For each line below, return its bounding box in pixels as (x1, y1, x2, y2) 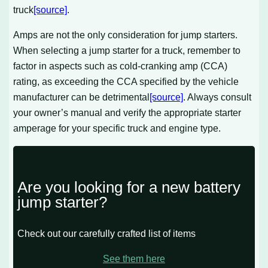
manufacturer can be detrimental (13, 92, 150, 103)
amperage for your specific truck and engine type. (13, 123, 221, 134)
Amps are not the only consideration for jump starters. (13, 29, 238, 41)
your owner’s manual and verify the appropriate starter (13, 107, 242, 118)
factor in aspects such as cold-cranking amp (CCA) (13, 60, 228, 72)
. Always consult (183, 92, 252, 103)
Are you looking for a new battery (17, 178, 241, 196)
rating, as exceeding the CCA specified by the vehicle (13, 76, 239, 87)
